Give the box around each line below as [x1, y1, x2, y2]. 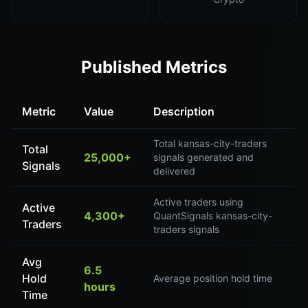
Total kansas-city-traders [153, 137, 267, 149]
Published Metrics [81, 57, 227, 77]
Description [153, 104, 214, 118]
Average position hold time [153, 272, 272, 284]
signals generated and [153, 151, 254, 163]
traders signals [153, 223, 219, 235]
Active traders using [153, 196, 243, 208]
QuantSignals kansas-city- [153, 210, 272, 221]
